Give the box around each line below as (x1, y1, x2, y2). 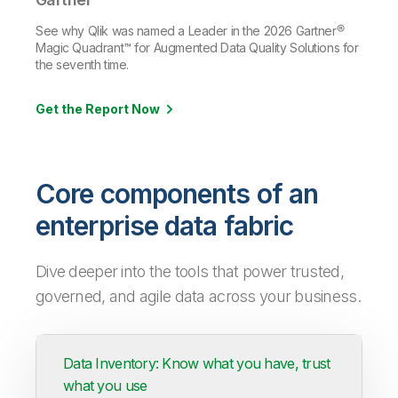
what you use (63, 377, 147, 395)
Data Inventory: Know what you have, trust (63, 354, 330, 373)
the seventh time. (36, 57, 129, 73)
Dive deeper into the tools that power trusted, (36, 262, 344, 282)
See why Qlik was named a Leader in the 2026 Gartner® (36, 23, 345, 39)
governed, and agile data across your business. (36, 287, 361, 306)
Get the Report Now (36, 101, 160, 117)
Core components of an (36, 178, 319, 211)
